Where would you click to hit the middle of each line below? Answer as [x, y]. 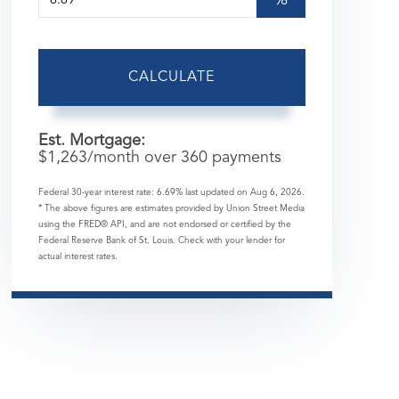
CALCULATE [172, 78]
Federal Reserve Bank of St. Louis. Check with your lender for [161, 241]
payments [244, 158]
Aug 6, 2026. [277, 193]
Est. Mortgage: [91, 141]
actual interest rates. [77, 257]
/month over [134, 158]
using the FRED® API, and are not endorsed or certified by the [164, 225]
